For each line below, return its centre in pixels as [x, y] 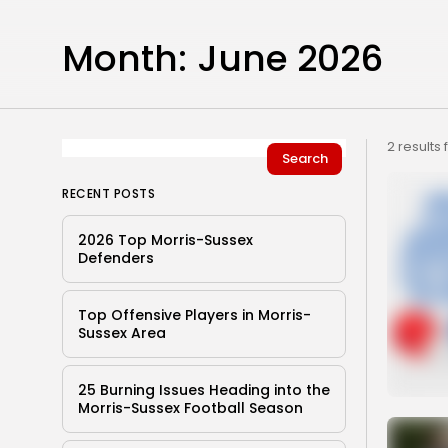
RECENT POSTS [108, 193]
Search [304, 158]
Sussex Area [122, 332]
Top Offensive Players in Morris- [194, 314]
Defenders [116, 257]
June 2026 [290, 58]
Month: [124, 58]
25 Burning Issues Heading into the [204, 389]
